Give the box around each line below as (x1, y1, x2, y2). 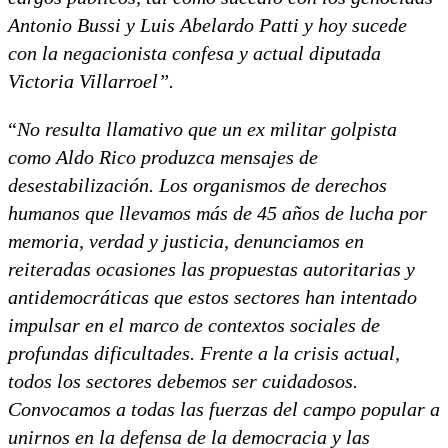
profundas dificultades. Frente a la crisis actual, (8, 341, 400, 364)
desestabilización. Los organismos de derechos (8, 173, 387, 196)
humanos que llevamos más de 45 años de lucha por (8, 201, 427, 224)
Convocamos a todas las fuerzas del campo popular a (8, 397, 440, 420)
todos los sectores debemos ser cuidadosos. (8, 369, 358, 392)
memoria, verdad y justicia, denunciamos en (8, 229, 364, 252)
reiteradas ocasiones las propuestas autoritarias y (8, 257, 415, 280)
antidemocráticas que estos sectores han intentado (8, 285, 417, 308)
